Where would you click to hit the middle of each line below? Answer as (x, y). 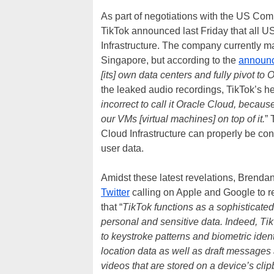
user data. (122, 148)
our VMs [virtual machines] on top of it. (183, 119)
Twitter (115, 192)
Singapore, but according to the (170, 60)
